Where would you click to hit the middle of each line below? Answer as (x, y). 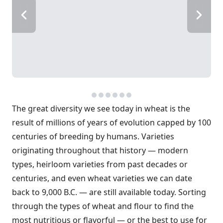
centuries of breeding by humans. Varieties (93, 136)
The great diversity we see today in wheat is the (101, 109)
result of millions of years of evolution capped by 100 (111, 122)
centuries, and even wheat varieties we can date (102, 178)
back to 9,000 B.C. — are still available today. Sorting (109, 192)
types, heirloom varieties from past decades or (100, 164)
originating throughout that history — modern (100, 150)
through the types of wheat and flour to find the (103, 206)
